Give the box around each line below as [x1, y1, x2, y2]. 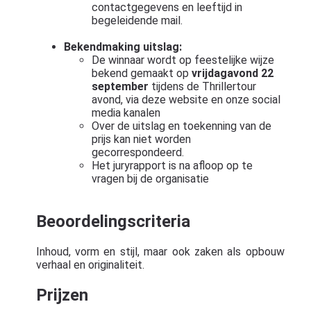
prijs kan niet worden [91, 132, 191, 146]
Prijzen [35, 285, 88, 305]
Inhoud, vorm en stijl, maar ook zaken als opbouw [35, 245, 285, 259]
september [91, 79, 149, 93]
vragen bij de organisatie [91, 171, 209, 185]
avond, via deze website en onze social [91, 92, 280, 106]
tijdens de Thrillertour [148, 79, 256, 93]
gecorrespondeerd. [91, 145, 184, 159]
